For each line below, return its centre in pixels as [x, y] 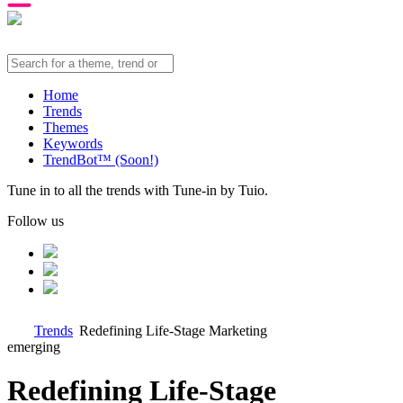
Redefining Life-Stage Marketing [173, 331]
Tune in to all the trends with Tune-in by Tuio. [138, 190]
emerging [34, 347]
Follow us [36, 221]
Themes [66, 127]
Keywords [73, 143]
